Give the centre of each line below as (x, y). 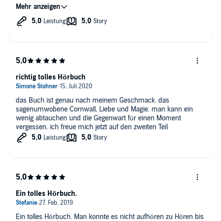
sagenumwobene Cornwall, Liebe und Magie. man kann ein (57, 109)
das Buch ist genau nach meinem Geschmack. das (87, 100)
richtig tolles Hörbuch (51, 77)
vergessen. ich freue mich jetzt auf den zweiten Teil (92, 127)
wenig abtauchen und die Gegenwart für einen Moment (98, 118)
